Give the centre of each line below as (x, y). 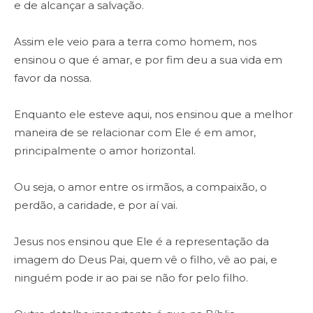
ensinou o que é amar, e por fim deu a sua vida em (148, 60)
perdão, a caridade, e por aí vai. (96, 205)
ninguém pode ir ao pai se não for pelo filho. (131, 278)
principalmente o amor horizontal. (105, 151)
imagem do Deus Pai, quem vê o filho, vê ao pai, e (146, 260)
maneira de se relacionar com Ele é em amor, (135, 133)
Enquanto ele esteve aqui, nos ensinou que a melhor (153, 115)
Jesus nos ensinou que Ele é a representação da (141, 242)
